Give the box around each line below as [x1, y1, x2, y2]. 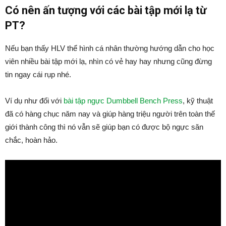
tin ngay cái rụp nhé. [5, 70, 71, 79]
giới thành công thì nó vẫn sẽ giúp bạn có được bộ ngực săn [5, 123, 203, 131]
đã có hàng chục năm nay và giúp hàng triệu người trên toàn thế [5, 109, 215, 118]
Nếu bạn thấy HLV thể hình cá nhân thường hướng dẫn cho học [5, 44, 214, 52]
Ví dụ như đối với [5, 96, 64, 105]
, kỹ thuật [183, 96, 213, 105]
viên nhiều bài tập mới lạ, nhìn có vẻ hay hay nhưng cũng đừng [5, 57, 212, 66]
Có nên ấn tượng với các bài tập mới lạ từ [5, 4, 206, 17]
